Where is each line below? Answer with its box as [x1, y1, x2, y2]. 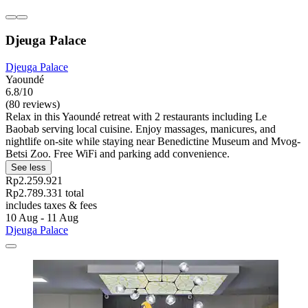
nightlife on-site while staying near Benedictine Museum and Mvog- [5, 135, 300, 147]
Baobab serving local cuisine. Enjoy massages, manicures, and [5, 122, 276, 135]
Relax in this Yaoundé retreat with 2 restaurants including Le [5, 110, 267, 122]
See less [11, 162, 46, 173]
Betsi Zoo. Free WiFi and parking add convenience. [5, 147, 230, 159]
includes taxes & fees [5, 199, 97, 211]
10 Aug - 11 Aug [5, 211, 78, 223]
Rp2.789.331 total [5, 186, 84, 199]
